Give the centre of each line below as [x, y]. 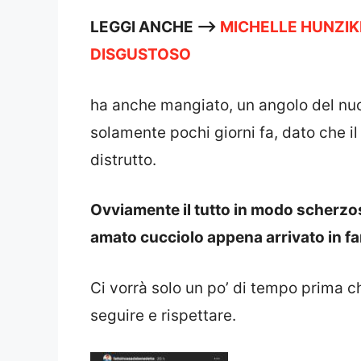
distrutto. [123, 160]
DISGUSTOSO [141, 55]
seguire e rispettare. [163, 315]
